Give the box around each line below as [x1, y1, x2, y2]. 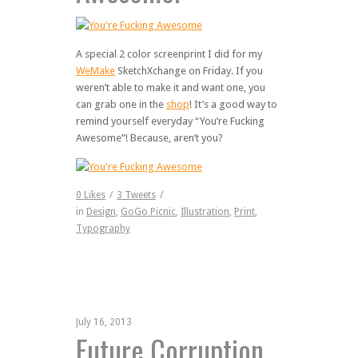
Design [86, 206, 116, 218]
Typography [76, 223, 130, 235]
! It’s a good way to [189, 98, 277, 111]
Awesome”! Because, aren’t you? [76, 132, 223, 145]
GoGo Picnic [121, 206, 176, 218]
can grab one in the [76, 98, 166, 111]
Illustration [181, 206, 229, 218]
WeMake [76, 65, 115, 78]
